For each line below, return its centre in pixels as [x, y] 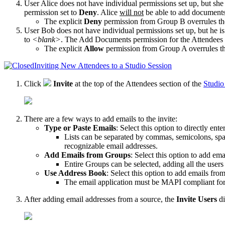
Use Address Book [75, 173]
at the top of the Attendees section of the [138, 83]
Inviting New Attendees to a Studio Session [103, 65]
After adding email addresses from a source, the [100, 199]
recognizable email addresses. [111, 146]
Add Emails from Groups [87, 155]
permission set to [51, 12]
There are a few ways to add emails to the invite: [101, 119]
